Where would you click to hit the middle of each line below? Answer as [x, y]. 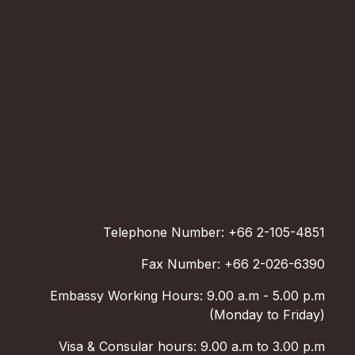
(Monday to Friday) [267, 314]
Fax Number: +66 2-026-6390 [233, 263]
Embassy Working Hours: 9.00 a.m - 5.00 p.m [187, 295]
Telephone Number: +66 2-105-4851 [214, 232]
